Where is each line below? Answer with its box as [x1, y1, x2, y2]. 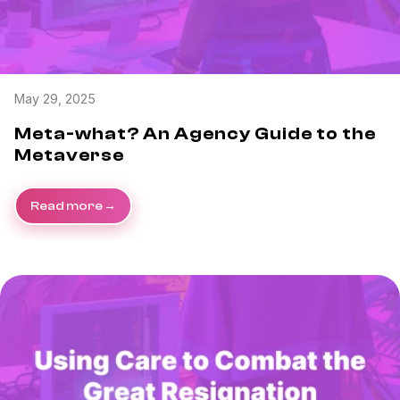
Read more [30, 197, 103, 213]
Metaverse [14, 145, 124, 166]
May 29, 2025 [14, 91, 96, 107]
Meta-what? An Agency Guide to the [14, 123, 376, 145]
